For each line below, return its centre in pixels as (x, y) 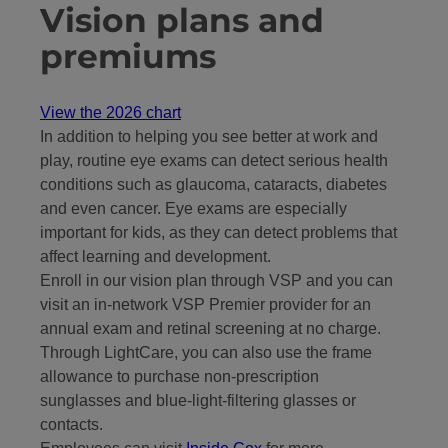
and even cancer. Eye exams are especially (193, 208)
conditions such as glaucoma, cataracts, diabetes (213, 184)
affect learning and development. (155, 256)
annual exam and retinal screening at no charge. (210, 328)
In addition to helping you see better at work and (209, 136)
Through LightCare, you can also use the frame (206, 352)
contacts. (71, 424)
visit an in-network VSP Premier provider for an (205, 304)
